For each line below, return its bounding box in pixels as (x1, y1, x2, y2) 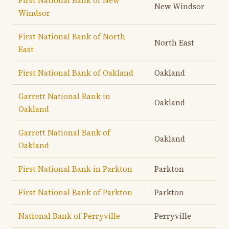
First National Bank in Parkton (18, 164, 132, 174)
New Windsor (154, 1, 204, 12)
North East (154, 37, 194, 48)
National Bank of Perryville (18, 211, 120, 221)
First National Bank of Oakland (18, 67, 133, 78)
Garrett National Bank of (18, 127, 110, 138)
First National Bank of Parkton (18, 187, 132, 198)
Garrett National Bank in (18, 91, 110, 102)
